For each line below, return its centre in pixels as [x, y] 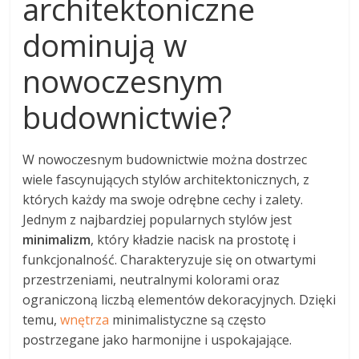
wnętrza [85, 319]
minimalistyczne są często [188, 319]
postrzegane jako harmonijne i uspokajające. [157, 339]
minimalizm [57, 239]
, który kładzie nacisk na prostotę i [194, 239]
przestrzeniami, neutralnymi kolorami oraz [151, 279]
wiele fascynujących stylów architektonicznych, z [166, 179]
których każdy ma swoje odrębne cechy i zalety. [163, 199]
